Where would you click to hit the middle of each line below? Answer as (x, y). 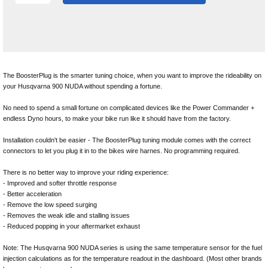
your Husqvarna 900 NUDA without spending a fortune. (83, 86)
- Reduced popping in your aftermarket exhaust (71, 226)
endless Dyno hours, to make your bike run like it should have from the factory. (117, 118)
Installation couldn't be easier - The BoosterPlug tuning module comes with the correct (127, 140)
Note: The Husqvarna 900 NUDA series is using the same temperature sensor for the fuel (133, 248)
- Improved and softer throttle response (60, 183)
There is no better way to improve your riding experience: (86, 172)
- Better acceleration (32, 194)
